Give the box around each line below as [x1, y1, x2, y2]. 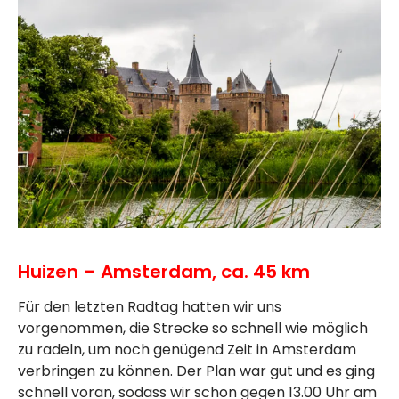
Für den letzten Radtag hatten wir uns [18, 297, 281, 318]
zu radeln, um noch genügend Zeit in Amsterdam [18, 339, 356, 361]
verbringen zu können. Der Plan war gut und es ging [18, 361, 375, 382]
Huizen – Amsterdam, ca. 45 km [18, 259, 314, 285]
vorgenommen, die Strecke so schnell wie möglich [18, 318, 368, 339]
